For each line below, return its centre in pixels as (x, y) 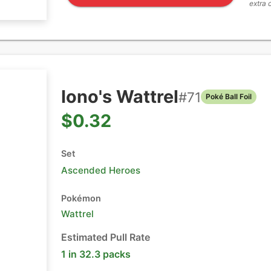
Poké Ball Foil (229, 96)
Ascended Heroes (101, 170)
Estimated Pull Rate (106, 237)
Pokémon (81, 198)
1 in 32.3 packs (96, 254)
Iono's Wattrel (120, 96)
